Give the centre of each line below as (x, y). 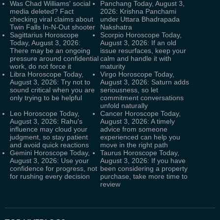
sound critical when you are (52, 90)
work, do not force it (41, 66)
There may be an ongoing (50, 51)
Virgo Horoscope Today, (137, 74)
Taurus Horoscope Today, (140, 153)
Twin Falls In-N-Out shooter (53, 27)
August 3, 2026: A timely (137, 121)
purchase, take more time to (144, 176)
